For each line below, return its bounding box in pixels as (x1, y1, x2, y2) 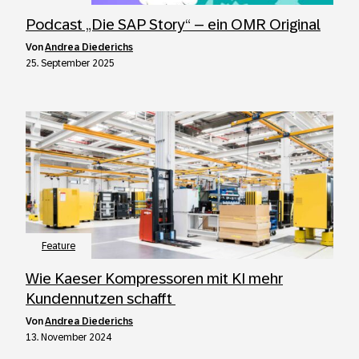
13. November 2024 (26, 332, 111, 343)
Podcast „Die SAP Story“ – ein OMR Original (26, 16, 321, 33)
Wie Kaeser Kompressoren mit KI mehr (26, 270, 283, 287)
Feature (42, 240, 75, 252)
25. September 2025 (26, 58, 115, 69)
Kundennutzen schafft (26, 290, 175, 307)
